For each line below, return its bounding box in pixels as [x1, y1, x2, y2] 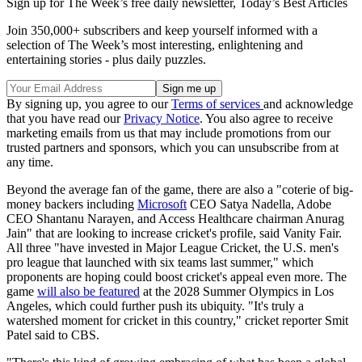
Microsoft [137, 197, 187, 212]
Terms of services [171, 97, 263, 112]
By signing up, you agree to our [6, 97, 171, 112]
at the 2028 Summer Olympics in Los [140, 284, 334, 299]
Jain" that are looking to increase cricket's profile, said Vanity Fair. [6, 226, 342, 241]
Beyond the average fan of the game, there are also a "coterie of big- [6, 183, 353, 197]
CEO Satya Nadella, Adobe [187, 197, 331, 212]
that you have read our [6, 112, 124, 126]
